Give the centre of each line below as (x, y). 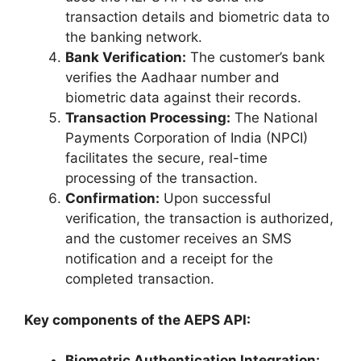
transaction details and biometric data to (197, 17)
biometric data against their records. (183, 98)
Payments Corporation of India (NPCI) (187, 138)
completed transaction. (142, 279)
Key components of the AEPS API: (137, 320)
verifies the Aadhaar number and (172, 78)
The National (274, 118)
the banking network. (134, 37)
